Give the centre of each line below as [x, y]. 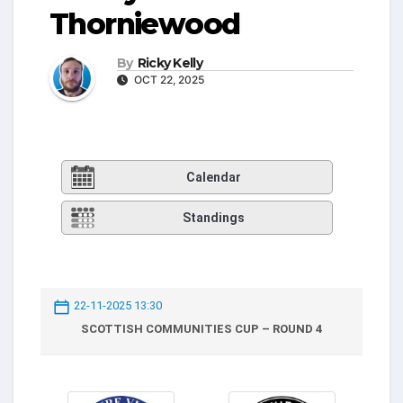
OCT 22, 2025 [168, 80]
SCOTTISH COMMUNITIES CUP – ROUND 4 [201, 328]
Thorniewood [145, 23]
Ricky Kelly [170, 63]
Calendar [214, 178]
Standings [214, 218]
